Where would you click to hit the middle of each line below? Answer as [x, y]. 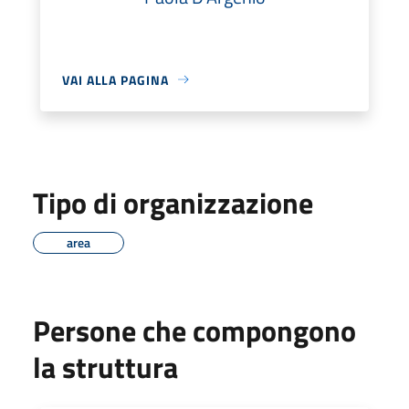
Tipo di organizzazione [173, 202]
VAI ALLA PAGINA [115, 79]
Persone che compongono [194, 330]
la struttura [105, 367]
